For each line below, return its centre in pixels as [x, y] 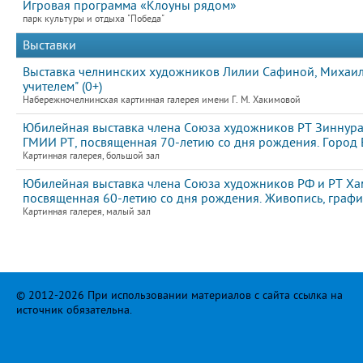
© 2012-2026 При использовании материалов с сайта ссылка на [179, 295]
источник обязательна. [74, 310]
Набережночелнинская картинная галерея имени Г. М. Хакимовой [162, 100]
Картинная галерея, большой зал [91, 156]
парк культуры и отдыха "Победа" [94, 19]
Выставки [49, 45]
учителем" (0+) [62, 87]
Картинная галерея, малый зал [87, 212]
